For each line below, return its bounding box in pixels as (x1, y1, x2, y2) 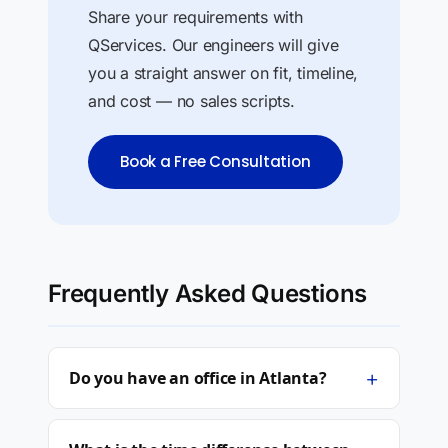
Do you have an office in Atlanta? (69, 367, 327, 389)
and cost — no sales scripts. (88, 91, 295, 111)
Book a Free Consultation (120, 151, 311, 172)
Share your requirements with (88, 7, 303, 27)
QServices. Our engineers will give (88, 35, 339, 55)
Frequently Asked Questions (48, 279, 368, 308)
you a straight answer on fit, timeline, (88, 63, 359, 83)
